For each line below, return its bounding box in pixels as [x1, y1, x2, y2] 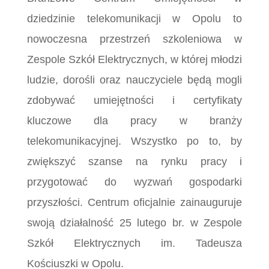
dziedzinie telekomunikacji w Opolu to [26, 12, 243, 25]
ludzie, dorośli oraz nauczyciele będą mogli [26, 73, 243, 86]
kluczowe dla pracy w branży [26, 114, 243, 127]
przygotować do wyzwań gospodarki [26, 175, 243, 188]
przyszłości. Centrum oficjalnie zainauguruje [26, 196, 243, 208]
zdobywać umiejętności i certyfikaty [26, 94, 243, 106]
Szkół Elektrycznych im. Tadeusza [26, 237, 243, 249]
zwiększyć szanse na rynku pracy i [26, 155, 243, 168]
